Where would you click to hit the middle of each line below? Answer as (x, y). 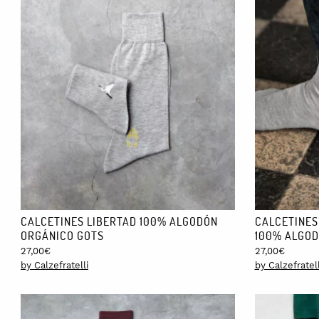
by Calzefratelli (54, 265)
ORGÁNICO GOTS (62, 235)
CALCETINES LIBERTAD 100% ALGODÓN (119, 221)
